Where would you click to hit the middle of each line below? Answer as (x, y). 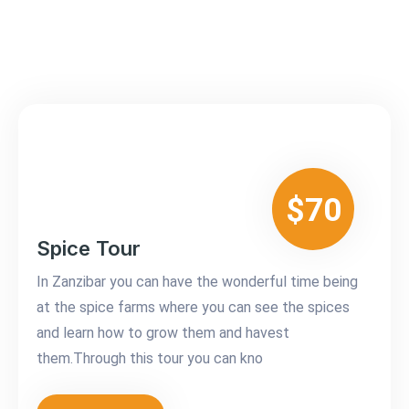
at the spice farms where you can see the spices (193, 308)
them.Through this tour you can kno (150, 359)
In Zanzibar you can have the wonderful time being (197, 282)
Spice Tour (89, 249)
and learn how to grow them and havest (163, 333)
